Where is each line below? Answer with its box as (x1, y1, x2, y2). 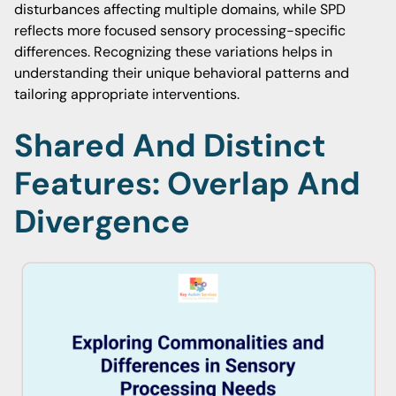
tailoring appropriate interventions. (14, 85, 240, 103)
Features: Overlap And (14, 163, 361, 204)
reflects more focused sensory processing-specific (14, 21, 346, 40)
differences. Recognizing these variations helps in (14, 42, 332, 61)
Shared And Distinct (14, 125, 326, 166)
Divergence (14, 201, 190, 242)
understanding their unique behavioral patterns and (14, 64, 349, 82)
